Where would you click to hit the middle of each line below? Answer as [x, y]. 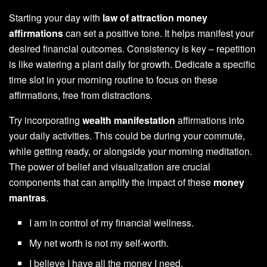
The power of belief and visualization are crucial [110, 166]
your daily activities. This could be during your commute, [127, 135]
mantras [27, 197]
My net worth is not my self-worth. [99, 243]
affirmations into [210, 120]
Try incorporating [46, 120]
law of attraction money [155, 17]
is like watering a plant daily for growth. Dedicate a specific [132, 64]
